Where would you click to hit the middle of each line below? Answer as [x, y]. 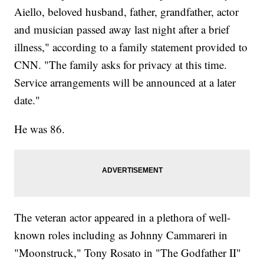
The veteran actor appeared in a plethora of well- [123, 217]
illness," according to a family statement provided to [131, 47]
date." [27, 100]
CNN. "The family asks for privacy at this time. [121, 65]
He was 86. [40, 129]
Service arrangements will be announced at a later [125, 82]
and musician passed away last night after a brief [122, 29]
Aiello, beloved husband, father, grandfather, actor [127, 12]
